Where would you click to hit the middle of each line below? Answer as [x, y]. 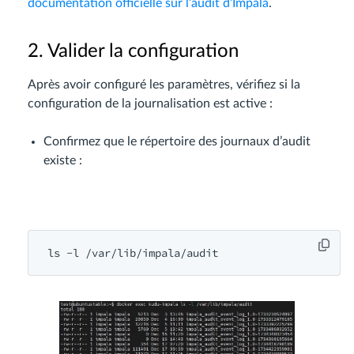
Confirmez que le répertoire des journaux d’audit [177, 142]
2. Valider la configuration [133, 52]
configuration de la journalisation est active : [150, 104]
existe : [63, 161]
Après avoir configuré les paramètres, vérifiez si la [164, 85]
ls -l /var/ [82, 253]
